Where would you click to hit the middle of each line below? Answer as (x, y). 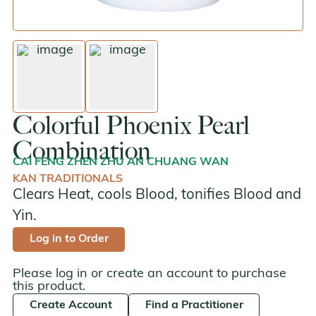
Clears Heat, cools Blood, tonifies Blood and (157, 195)
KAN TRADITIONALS (68, 179)
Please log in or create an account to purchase (150, 274)
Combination (82, 151)
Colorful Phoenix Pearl (131, 125)
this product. (49, 286)
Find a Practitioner (194, 305)
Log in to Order (69, 239)
